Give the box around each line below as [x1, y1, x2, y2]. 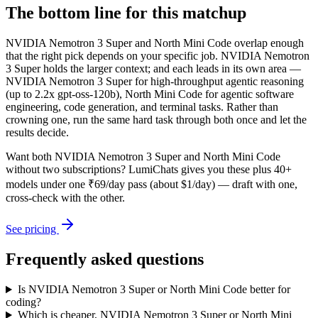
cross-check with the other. [6, 192, 125, 204]
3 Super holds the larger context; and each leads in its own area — [6, 62, 301, 75]
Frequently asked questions [6, 250, 204, 269]
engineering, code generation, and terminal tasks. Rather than [6, 101, 278, 114]
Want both [6, 150, 55, 163]
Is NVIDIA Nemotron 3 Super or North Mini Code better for [17, 283, 290, 296]
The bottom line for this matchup [6, 4, 246, 23]
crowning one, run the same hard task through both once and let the [6, 114, 307, 126]
